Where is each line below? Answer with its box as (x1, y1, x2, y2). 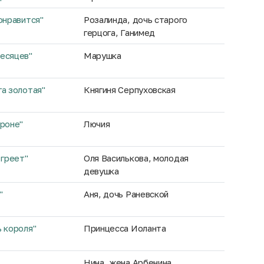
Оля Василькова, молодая (83, 153, 189, 163)
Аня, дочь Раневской (83, 189, 169, 199)
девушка (83, 166, 119, 176)
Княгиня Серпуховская (83, 84, 176, 95)
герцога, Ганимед (83, 27, 156, 38)
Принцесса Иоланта (83, 223, 166, 233)
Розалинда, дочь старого (83, 14, 187, 25)
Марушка (83, 50, 121, 61)
